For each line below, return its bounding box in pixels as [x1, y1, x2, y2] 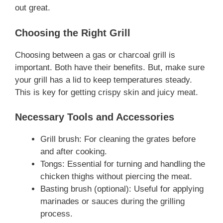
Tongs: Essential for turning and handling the [40, 159, 205, 169]
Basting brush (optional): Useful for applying [40, 184, 204, 194]
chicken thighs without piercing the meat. [40, 172, 192, 182]
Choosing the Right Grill [15, 27, 130, 38]
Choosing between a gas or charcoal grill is [15, 50, 175, 60]
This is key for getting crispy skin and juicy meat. [15, 87, 198, 97]
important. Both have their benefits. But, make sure [15, 62, 205, 72]
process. [40, 209, 73, 219]
